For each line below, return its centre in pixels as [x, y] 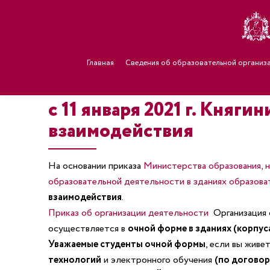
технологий [74, 260]
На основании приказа [94, 166]
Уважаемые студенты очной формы [127, 244]
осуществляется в [88, 229]
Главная [100, 63]
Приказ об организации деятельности [129, 213]
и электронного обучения [158, 260]
